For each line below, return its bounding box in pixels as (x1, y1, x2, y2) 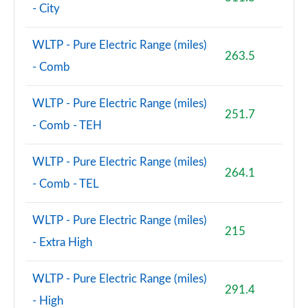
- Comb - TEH (32, 120, 102, 131)
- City (32, 3, 60, 14)
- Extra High (32, 236, 92, 248)
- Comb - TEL (32, 178, 99, 190)
